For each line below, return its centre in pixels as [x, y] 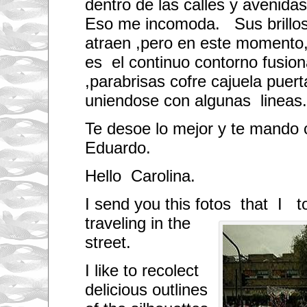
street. [108, 242]
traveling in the [137, 223]
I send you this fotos [160, 204]
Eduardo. [118, 148]
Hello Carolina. [140, 175]
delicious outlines [146, 289]
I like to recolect [142, 270]
